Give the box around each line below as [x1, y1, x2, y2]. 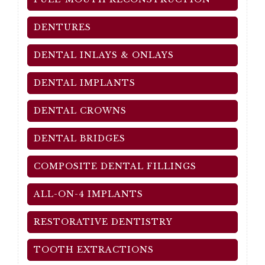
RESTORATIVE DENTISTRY [34, 216, 173, 227]
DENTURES [34, 22, 91, 33]
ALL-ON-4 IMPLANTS [34, 189, 143, 199]
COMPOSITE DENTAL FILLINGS [34, 161, 196, 172]
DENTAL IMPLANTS [34, 77, 135, 88]
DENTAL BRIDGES [34, 133, 125, 144]
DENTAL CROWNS [34, 105, 127, 116]
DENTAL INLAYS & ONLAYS [34, 50, 174, 60]
